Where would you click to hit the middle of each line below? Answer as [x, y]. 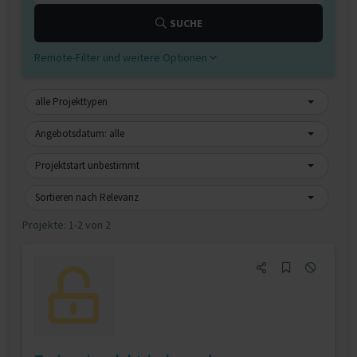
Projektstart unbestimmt [87, 165]
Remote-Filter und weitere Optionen [122, 57]
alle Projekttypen [71, 102]
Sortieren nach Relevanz [87, 197]
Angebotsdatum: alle [80, 133]
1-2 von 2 [90, 225]
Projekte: [45, 225]
